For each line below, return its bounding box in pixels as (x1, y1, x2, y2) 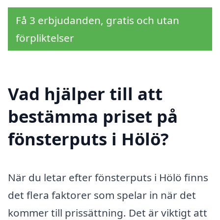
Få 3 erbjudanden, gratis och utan (16, 13, 179, 27)
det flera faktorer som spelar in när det (8, 188, 196, 202)
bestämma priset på (8, 105, 178, 128)
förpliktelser (16, 31, 74, 45)
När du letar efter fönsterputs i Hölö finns (8, 170, 208, 185)
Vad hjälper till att (8, 82, 163, 106)
